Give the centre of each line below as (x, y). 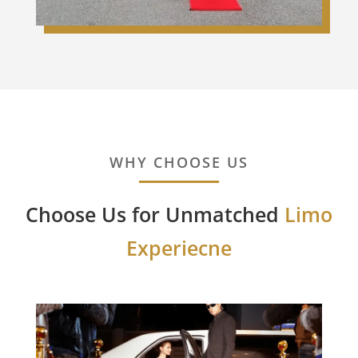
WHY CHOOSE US (179, 162)
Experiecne (179, 247)
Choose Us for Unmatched (155, 214)
